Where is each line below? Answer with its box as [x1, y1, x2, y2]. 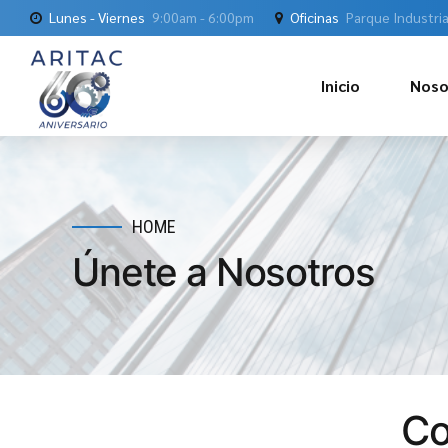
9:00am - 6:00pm [152, 8, 254, 26]
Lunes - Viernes [49, 8, 145, 26]
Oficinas [290, 8, 339, 26]
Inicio [321, 75, 360, 96]
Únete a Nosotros [72, 248, 375, 295]
